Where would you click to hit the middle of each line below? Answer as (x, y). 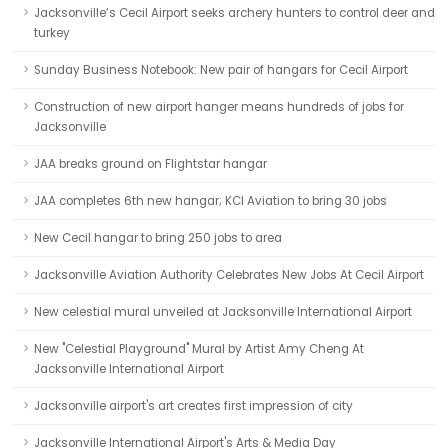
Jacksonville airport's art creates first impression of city (193, 406)
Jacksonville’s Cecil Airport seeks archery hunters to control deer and (234, 13)
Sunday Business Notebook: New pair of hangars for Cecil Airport (221, 70)
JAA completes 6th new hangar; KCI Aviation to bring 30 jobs (210, 201)
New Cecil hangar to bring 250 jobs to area (158, 238)
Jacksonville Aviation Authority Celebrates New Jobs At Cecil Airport (229, 275)
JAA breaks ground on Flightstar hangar (150, 164)
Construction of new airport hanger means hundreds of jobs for (219, 107)
